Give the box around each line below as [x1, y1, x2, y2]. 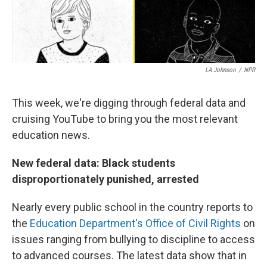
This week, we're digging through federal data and [12, 97, 246, 109]
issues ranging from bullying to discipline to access [12, 233, 255, 246]
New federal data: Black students [12, 157, 175, 169]
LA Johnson [205, 66, 235, 74]
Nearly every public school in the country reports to [12, 201, 253, 213]
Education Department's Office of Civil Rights [30, 217, 243, 229]
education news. [12, 129, 90, 141]
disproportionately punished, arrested [12, 173, 199, 185]
